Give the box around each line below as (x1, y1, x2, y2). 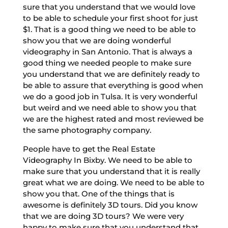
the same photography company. (22, 125, 151, 135)
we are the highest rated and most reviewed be (22, 113, 204, 124)
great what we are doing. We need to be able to (22, 177, 205, 187)
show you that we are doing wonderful (22, 35, 171, 45)
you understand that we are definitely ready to (22, 69, 200, 79)
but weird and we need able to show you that (22, 102, 196, 112)
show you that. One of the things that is (22, 188, 175, 198)
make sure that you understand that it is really (22, 166, 200, 176)
